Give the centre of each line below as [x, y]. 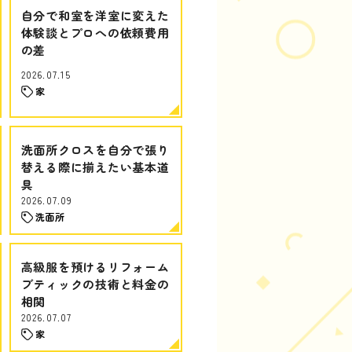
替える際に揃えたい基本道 [95, 167]
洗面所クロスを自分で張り [95, 150]
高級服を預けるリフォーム [95, 267]
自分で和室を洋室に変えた [95, 15]
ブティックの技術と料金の [95, 284]
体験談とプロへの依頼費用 [95, 33]
